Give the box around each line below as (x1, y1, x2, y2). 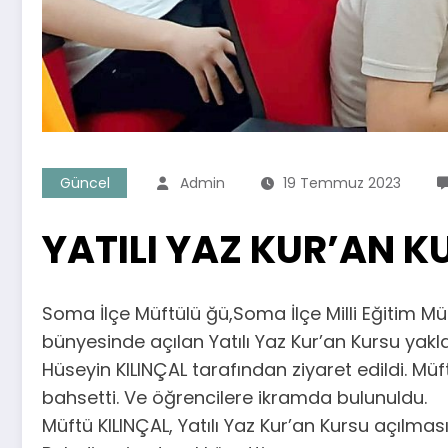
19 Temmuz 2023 (283, 173, 401, 194)
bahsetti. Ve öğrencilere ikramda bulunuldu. (42, 385, 427, 411)
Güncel (59, 173, 110, 194)
